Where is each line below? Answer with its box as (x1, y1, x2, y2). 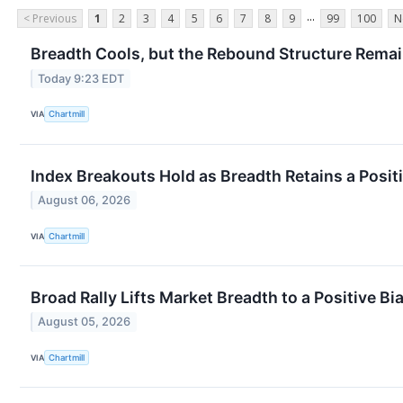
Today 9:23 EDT (38, 71, 125, 85)
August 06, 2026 (38, 193, 131, 208)
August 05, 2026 (38, 315, 131, 329)
